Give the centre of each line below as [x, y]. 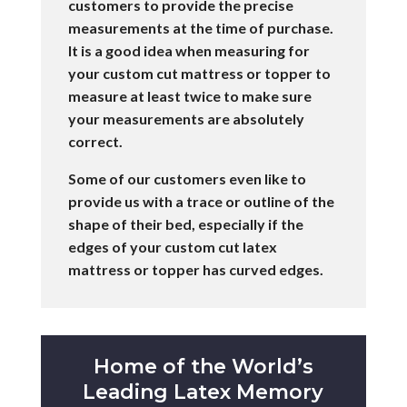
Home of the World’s [203, 367]
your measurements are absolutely [186, 119]
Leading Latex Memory [203, 392]
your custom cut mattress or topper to [199, 73]
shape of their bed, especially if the [185, 224]
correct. [95, 141]
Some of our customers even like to [187, 179]
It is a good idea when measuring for [189, 50]
